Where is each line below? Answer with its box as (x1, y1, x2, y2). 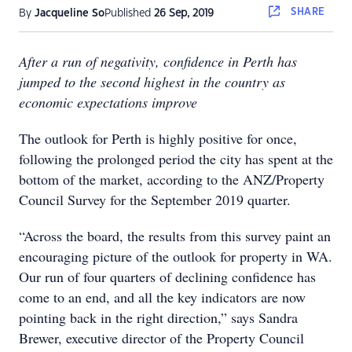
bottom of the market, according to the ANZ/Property (19, 170, 324, 189)
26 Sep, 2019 (154, 9, 214, 18)
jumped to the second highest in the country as (19, 72, 285, 91)
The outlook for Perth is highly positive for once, (19, 129, 297, 148)
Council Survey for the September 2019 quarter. (19, 190, 291, 209)
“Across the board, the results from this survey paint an (19, 226, 331, 245)
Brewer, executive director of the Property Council (19, 328, 304, 347)
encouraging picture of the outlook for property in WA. (19, 247, 332, 266)
